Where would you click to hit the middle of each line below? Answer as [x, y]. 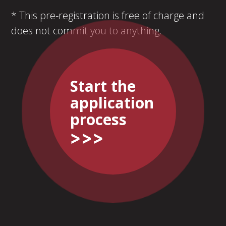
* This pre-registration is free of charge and [108, 15]
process [98, 119]
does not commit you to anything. [87, 30]
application [112, 102]
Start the [103, 86]
